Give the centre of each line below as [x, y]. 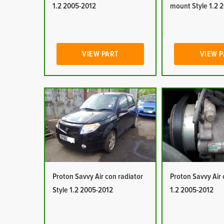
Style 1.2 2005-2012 [82, 190]
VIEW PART [100, 54]
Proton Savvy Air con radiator [97, 176]
